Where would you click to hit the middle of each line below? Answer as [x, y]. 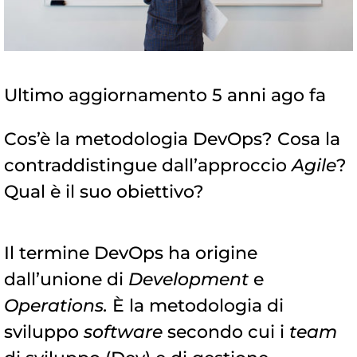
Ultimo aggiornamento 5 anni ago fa [165, 96]
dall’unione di [66, 280]
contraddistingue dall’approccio [148, 166]
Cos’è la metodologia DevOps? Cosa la [172, 139]
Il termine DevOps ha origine [131, 253]
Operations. [58, 306]
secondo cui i [228, 332]
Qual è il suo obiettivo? [104, 192]
